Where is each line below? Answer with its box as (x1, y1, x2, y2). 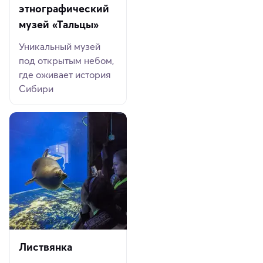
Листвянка (19, 240, 73, 254)
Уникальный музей (19, 41, 101, 53)
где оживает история (19, 69, 112, 81)
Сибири (19, 83, 54, 95)
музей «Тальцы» (19, 18, 99, 32)
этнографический (19, 2, 110, 16)
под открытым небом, (19, 55, 114, 67)
